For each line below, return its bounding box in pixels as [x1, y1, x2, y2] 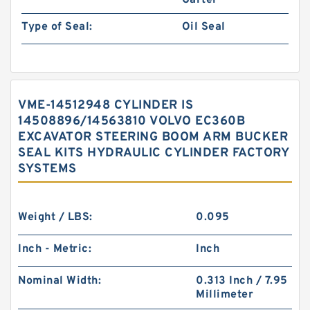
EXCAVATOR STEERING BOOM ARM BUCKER [18, 129, 288, 145]
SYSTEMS [18, 161, 77, 177]
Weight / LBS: [18, 210, 93, 224]
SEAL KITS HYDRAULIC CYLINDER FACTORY [18, 145, 289, 161]
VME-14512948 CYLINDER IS [18, 98, 193, 113]
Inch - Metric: [18, 242, 91, 256]
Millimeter [196, 288, 254, 302]
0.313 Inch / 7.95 [196, 274, 288, 288]
